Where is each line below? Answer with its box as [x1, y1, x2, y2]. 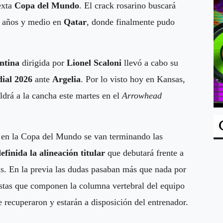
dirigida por [19, 57, 67, 68]
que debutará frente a [105, 147, 184, 158]
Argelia [52, 74, 81, 84]
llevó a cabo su [121, 57, 178, 68]
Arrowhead [122, 90, 162, 101]
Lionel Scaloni [67, 57, 121, 68]
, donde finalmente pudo [87, 16, 175, 27]
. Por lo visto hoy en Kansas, [81, 74, 185, 84]
